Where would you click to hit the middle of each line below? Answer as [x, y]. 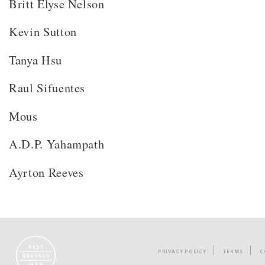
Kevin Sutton [43, 32]
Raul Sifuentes [47, 88]
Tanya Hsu [35, 59]
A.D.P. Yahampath [57, 144]
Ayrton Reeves [46, 172]
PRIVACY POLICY [182, 251]
